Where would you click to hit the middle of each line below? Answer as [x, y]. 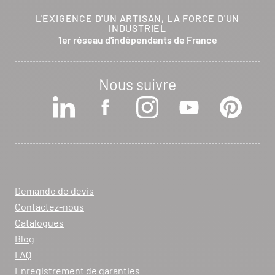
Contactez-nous [49, 207]
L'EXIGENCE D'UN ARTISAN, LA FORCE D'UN [137, 18]
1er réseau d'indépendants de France [137, 40]
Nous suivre [137, 84]
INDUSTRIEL [137, 28]
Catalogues [39, 223]
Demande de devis [54, 191]
